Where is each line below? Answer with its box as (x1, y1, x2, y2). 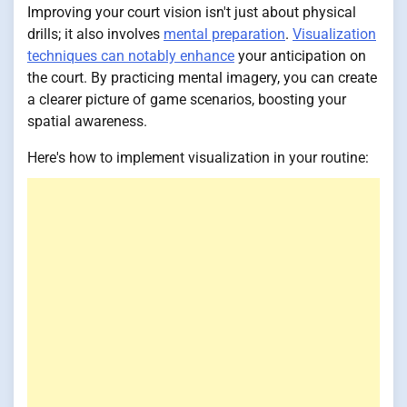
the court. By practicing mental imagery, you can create (27, 69, 377, 87)
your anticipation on (234, 47, 366, 65)
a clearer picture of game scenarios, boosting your (27, 91, 346, 109)
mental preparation (164, 25, 285, 44)
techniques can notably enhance (27, 47, 234, 65)
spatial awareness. (27, 113, 147, 131)
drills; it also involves (27, 25, 164, 44)
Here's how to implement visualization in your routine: (27, 149, 369, 167)
